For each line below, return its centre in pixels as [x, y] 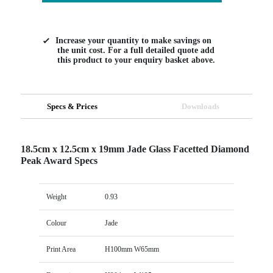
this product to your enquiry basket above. [136, 60]
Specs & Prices [73, 106]
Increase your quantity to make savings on [133, 40]
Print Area [61, 249]
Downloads [201, 106]
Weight [56, 197]
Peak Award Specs [59, 160]
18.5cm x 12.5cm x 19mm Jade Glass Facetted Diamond [135, 149]
